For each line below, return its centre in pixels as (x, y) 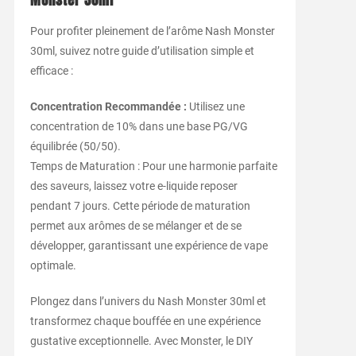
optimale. (53, 265)
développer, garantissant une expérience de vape (149, 245)
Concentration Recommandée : (108, 106)
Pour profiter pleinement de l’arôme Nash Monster (152, 31)
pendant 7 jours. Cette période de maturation (140, 205)
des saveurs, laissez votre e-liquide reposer (133, 186)
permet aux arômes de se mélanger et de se (135, 225)
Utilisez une (215, 106)
